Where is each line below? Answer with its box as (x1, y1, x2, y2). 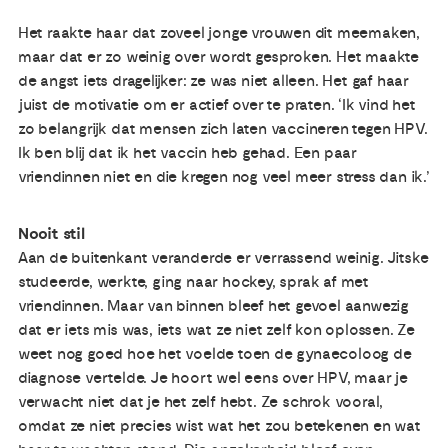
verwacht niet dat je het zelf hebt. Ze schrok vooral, (17, 391, 384, 412)
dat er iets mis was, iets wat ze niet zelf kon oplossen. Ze (17, 319, 416, 340)
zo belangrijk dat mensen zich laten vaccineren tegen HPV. (17, 119, 428, 140)
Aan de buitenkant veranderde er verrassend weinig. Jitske (17, 247, 429, 268)
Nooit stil (17, 223, 85, 244)
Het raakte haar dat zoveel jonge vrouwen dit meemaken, (17, 23, 421, 44)
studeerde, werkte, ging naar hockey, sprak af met (17, 271, 370, 292)
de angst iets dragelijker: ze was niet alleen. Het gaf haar (17, 71, 410, 92)
